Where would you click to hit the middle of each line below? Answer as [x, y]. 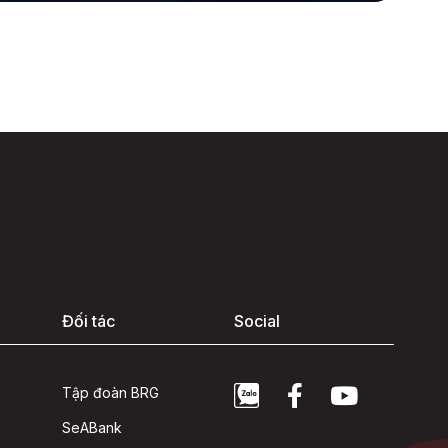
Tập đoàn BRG [110, 393]
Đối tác [88, 321]
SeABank [91, 428]
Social [256, 321]
